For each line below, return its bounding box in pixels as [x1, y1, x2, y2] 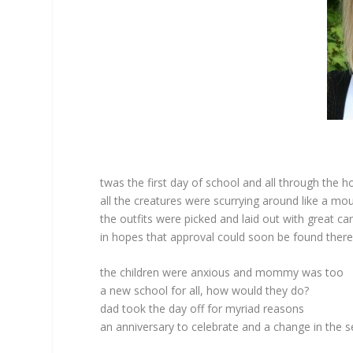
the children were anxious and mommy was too [100, 264, 344, 280]
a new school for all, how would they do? [100, 282, 310, 298]
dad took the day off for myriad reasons [100, 300, 305, 316]
